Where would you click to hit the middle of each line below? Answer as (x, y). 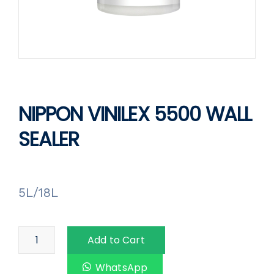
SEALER (49, 139)
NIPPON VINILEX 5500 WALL (135, 114)
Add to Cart (116, 240)
